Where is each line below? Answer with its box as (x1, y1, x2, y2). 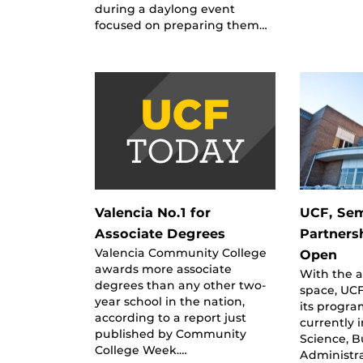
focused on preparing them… (95, 18, 267, 32)
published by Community (95, 327, 246, 340)
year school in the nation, (95, 294, 245, 308)
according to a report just (95, 310, 246, 324)
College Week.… (95, 343, 187, 357)
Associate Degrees (95, 225, 225, 241)
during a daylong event (95, 2, 235, 15)
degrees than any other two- (95, 278, 267, 292)
